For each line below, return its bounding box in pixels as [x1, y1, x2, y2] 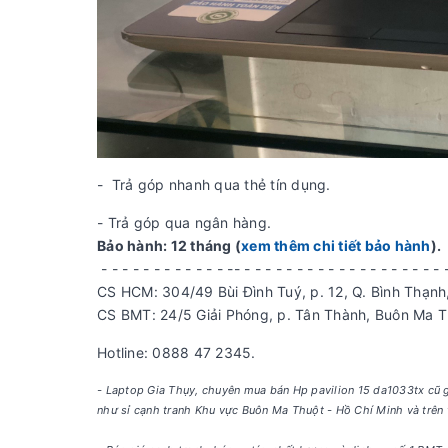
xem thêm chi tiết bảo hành [241, 236, 431, 254]
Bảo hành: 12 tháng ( [97, 236, 241, 254]
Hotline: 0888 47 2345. [97, 343, 256, 361]
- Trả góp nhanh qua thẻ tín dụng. [97, 175, 331, 193]
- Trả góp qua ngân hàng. [97, 213, 271, 231]
